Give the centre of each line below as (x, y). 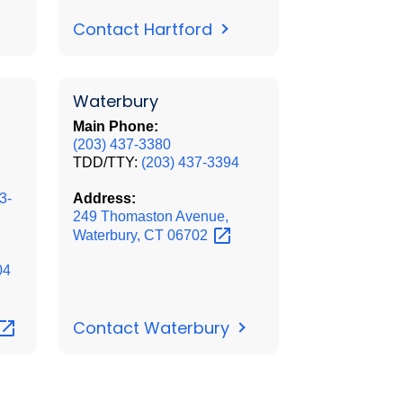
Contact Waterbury (153, 327)
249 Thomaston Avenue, (150, 216)
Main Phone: (115, 126)
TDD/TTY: (107, 162)
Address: (104, 198)
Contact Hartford (144, 29)
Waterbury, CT (120, 235)
